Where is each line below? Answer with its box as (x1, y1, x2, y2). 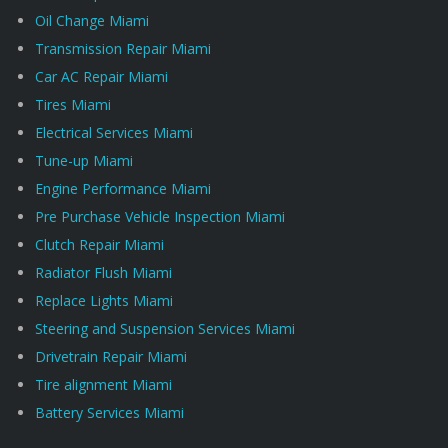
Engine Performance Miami (35, 179, 211, 198)
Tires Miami (35, 95, 111, 114)
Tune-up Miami (35, 151, 133, 170)
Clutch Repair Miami (35, 235, 164, 254)
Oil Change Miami (35, 11, 149, 30)
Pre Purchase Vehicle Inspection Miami (35, 207, 285, 226)
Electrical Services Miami (35, 123, 193, 142)
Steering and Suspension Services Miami (35, 319, 295, 338)
